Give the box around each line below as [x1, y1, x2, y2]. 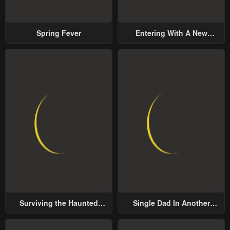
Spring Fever [36, 27, 81, 38]
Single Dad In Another [132, 198, 210, 208]
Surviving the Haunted [20, 198, 98, 208]
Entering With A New [135, 27, 207, 38]
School [46, 208, 71, 219]
